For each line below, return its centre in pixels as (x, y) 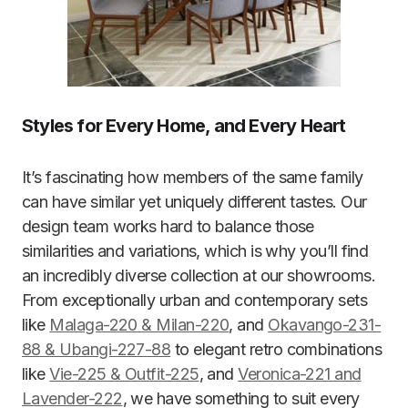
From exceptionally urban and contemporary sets (195, 300)
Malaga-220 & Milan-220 (139, 325)
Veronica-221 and (300, 374)
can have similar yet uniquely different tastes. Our (194, 202)
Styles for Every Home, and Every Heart (184, 126)
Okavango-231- (325, 325)
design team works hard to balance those (168, 226)
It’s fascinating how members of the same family (193, 177)
